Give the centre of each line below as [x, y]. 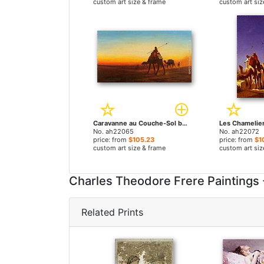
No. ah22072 [239, 131]
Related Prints [112, 212]
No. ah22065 [113, 131]
